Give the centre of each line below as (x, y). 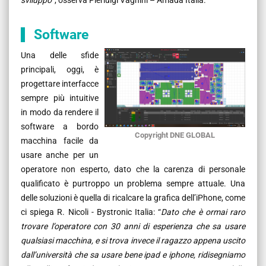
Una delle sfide (60, 55)
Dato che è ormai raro (203, 212)
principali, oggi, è (60, 69)
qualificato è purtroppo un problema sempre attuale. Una (133, 183)
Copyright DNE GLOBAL (175, 135)
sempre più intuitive (60, 98)
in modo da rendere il (60, 112)
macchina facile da (60, 140)
